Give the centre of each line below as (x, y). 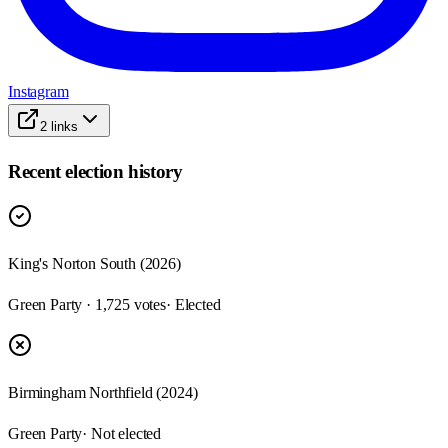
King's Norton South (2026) (94, 264)
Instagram (38, 91)
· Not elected (122, 434)
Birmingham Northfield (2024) (103, 393)
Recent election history (95, 171)
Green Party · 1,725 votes (87, 305)
